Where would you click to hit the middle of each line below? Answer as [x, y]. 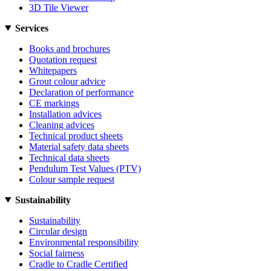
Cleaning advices [62, 125]
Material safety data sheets [79, 146]
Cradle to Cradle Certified [78, 264]
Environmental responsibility [84, 242]
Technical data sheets [69, 157]
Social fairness [57, 253]
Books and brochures [70, 48]
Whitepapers [53, 70]
